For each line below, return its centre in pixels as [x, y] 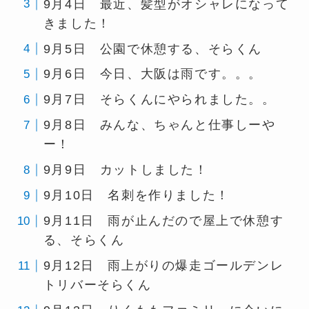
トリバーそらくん [97, 285]
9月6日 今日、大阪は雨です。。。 [153, 74]
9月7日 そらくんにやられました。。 [159, 100]
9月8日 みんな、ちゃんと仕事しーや [159, 125]
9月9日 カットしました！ [126, 170]
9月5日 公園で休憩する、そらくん [153, 49]
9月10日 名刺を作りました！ [136, 196]
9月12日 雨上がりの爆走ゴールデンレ [163, 266]
